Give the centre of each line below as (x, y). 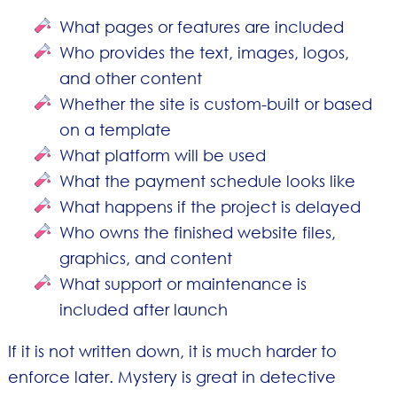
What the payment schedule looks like (208, 180)
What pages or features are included (202, 26)
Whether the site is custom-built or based (216, 103)
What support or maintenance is (183, 283)
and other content (131, 78)
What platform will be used (163, 155)
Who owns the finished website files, (198, 232)
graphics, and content (146, 257)
